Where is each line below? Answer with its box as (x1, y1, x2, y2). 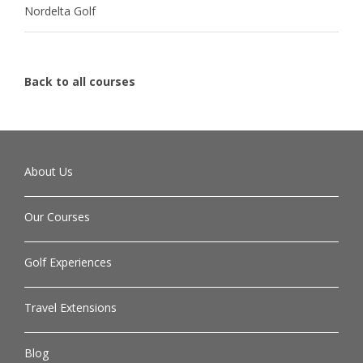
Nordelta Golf (24, 2, 96, 19)
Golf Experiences (24, 254, 112, 270)
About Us (24, 163, 73, 179)
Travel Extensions (24, 299, 117, 315)
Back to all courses (24, 73, 135, 89)
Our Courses (24, 208, 90, 224)
